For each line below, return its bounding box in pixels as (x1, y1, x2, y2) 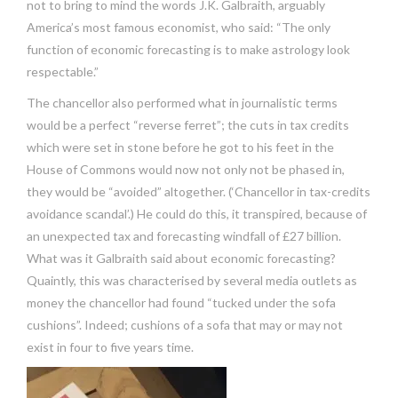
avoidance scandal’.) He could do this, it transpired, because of (27, 206, 367, 221)
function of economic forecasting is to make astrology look (27, 42, 350, 57)
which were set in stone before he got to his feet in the (27, 139, 334, 155)
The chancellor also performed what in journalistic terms (27, 95, 338, 110)
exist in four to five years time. (27, 339, 194, 354)
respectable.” (27, 64, 99, 79)
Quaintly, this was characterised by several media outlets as (27, 273, 357, 288)
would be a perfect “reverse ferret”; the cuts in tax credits (27, 117, 349, 132)
